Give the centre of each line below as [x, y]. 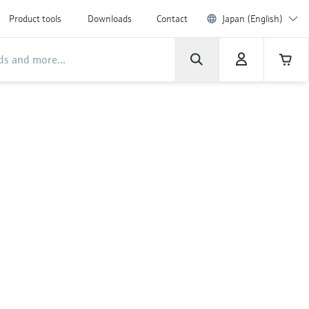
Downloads [110, 19]
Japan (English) [252, 19]
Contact [172, 19]
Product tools [35, 19]
